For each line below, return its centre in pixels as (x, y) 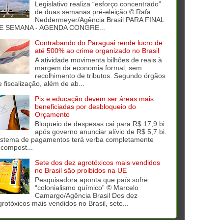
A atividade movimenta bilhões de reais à (98, 60)
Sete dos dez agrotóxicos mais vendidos (97, 162)
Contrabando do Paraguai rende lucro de (98, 43)
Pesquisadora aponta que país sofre (91, 179)
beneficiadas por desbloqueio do (85, 106)
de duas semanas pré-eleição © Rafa (93, 12)
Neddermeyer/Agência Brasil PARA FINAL (99, 20)
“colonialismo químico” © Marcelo (86, 187)
